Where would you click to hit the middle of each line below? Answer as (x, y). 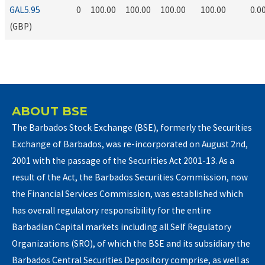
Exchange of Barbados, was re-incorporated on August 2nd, (130, 144)
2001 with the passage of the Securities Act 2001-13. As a (123, 160)
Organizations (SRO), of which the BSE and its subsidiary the (131, 243)
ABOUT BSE (50, 111)
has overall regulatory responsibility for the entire (112, 210)
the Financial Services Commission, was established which (127, 193)
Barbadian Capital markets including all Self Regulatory (122, 227)
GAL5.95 (25, 10)
